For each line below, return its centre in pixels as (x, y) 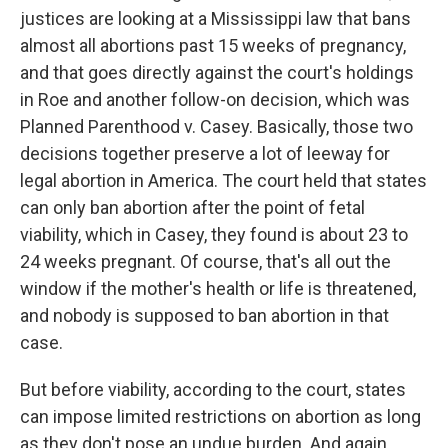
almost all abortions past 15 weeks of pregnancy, (213, 45)
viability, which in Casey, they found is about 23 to (214, 234)
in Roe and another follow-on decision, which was (215, 99)
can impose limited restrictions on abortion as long (220, 416)
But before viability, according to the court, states (213, 389)
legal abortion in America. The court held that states (223, 180)
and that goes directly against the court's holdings (217, 72)
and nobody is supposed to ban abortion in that (204, 315)
